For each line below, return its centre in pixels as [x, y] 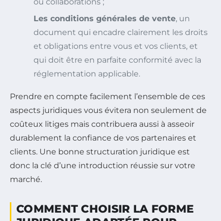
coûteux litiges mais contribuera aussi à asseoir [102, 124]
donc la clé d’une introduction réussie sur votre [103, 166]
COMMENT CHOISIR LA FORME [105, 209]
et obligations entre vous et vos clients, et [116, 46]
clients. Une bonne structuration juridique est [100, 152]
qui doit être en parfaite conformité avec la [117, 60]
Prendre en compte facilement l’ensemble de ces [108, 97]
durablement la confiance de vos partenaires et [103, 138]
